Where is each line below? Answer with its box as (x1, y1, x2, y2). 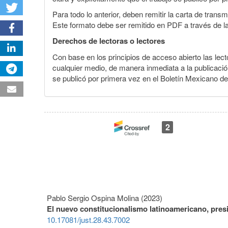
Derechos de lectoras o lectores (52, 35, 165, 47)
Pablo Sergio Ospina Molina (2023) (47, 192, 162, 204)
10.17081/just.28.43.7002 (47, 214, 130, 225)
